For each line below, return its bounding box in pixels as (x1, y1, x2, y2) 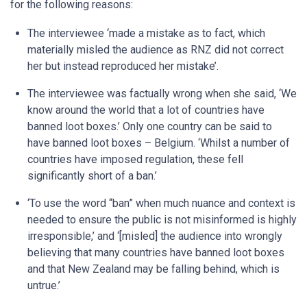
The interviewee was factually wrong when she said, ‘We (27, 87, 297, 100)
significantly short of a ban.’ (27, 169, 157, 182)
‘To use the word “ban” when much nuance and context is (27, 197, 295, 210)
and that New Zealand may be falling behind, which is (27, 262, 280, 275)
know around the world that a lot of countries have (27, 103, 265, 116)
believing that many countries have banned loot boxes (27, 246, 284, 259)
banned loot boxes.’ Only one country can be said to (27, 120, 272, 133)
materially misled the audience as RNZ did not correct (27, 43, 284, 56)
